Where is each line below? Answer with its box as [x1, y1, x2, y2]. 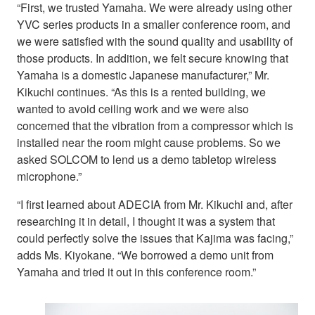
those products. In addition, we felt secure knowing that [17, 50, 288, 67]
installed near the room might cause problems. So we [17, 134, 281, 151]
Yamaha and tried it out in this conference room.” [17, 264, 256, 281]
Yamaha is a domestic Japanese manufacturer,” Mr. [17, 67, 269, 84]
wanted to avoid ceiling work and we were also [17, 101, 249, 117]
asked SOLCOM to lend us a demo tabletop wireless [17, 151, 276, 168]
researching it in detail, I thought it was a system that [17, 213, 275, 230]
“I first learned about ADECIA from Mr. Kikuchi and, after [17, 196, 292, 213]
